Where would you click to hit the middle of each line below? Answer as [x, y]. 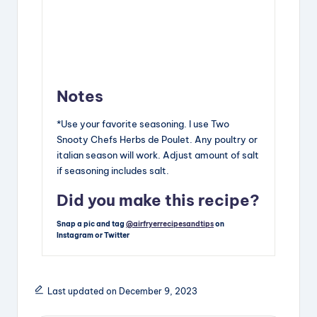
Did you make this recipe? [158, 201]
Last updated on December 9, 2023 [122, 291]
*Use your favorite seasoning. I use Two [143, 124]
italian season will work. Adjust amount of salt [158, 155]
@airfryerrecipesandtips [170, 224]
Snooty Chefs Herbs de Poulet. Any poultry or [157, 140]
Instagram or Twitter [93, 235]
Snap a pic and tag [91, 224]
